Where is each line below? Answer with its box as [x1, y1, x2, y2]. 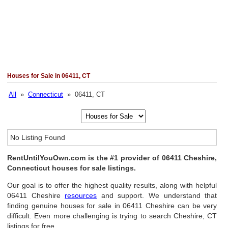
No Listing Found [10, 133, 66, 141]
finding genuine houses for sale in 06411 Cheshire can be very [7, 202, 217, 210]
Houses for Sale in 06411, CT [7, 72, 91, 79]
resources [65, 191, 97, 199]
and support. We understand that [97, 191, 217, 199]
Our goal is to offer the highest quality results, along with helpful [7, 181, 217, 189]
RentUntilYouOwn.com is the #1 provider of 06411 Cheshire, [7, 154, 217, 162]
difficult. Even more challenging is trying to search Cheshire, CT [7, 212, 217, 220]
